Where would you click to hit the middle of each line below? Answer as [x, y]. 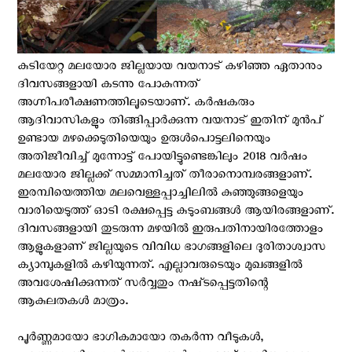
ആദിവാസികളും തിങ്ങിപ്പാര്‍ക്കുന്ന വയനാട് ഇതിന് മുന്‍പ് [170, 122]
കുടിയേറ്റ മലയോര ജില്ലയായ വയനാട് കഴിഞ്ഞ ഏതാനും [170, 68]
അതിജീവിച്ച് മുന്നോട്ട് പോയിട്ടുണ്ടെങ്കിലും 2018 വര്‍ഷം [162, 158]
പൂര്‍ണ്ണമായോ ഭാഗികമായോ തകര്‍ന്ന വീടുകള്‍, [140, 339]
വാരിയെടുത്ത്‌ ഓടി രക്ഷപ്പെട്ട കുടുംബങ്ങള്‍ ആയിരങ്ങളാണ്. [176, 213]
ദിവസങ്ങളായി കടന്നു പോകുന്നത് [108, 86]
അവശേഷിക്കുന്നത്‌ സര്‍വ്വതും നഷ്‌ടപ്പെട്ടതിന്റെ [143, 285]
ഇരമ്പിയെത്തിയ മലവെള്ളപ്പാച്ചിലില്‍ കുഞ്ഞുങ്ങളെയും [160, 194]
